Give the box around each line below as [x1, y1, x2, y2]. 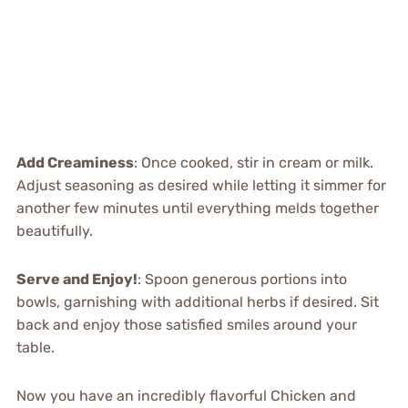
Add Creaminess [15, 154, 134, 172]
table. [15, 339, 55, 357]
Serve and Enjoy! [15, 270, 138, 289]
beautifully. [15, 222, 93, 240]
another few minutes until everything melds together [15, 199, 379, 218]
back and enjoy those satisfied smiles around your [15, 316, 357, 334]
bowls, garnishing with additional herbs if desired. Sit [15, 293, 379, 311]
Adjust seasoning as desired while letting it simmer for [15, 177, 386, 195]
